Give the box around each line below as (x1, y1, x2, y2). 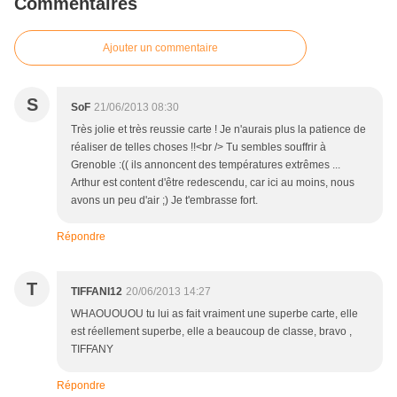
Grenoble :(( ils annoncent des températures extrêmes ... (71, 159, 340, 172)
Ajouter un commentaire (103, 42, 218, 55)
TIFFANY (71, 343, 113, 356)
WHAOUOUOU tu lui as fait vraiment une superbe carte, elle (71, 307, 358, 321)
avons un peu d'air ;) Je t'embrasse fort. (71, 194, 258, 207)
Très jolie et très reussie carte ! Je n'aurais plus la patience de (71, 123, 366, 136)
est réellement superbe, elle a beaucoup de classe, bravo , (71, 325, 352, 339)
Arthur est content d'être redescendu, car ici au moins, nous (71, 176, 354, 190)
